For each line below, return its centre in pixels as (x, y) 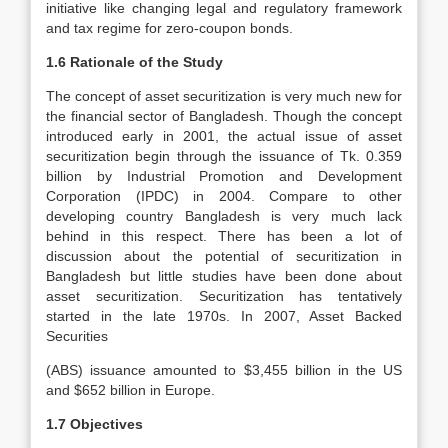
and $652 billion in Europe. (130, 390)
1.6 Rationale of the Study (134, 62)
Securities (77, 336)
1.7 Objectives (94, 424)
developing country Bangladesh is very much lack (224, 216)
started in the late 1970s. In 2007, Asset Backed (224, 316)
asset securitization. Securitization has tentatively (224, 296)
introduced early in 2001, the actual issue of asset (224, 136)
